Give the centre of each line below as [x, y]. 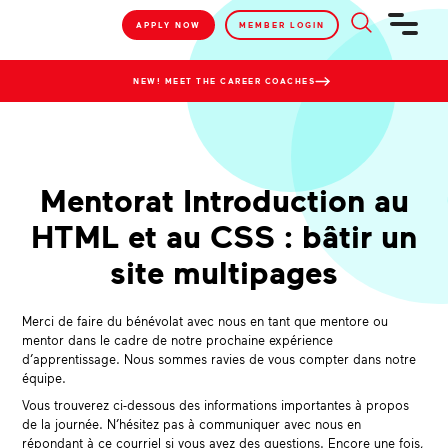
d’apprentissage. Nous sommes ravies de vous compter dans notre [219, 359]
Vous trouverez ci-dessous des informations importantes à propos [216, 405]
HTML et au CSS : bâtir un [224, 235]
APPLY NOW [168, 25]
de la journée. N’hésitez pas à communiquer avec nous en [192, 424]
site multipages [224, 271]
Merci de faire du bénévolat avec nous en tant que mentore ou [205, 321]
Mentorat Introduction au [224, 199]
